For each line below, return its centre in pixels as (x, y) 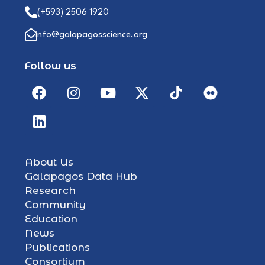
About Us (49, 162)
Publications (57, 247)
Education (51, 219)
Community (55, 204)
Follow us (51, 65)
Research (50, 190)
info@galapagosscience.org (92, 35)
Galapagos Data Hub (81, 176)
